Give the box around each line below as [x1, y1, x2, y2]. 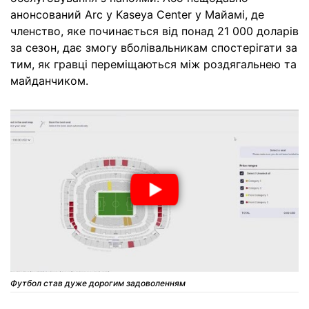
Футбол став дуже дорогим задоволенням [10, 278, 186, 289]
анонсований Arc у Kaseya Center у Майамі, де [10, 8, 264, 22]
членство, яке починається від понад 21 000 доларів [10, 24, 299, 39]
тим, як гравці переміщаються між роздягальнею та [10, 57, 297, 72]
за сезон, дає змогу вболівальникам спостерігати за [10, 41, 297, 55]
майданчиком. [10, 74, 88, 88]
